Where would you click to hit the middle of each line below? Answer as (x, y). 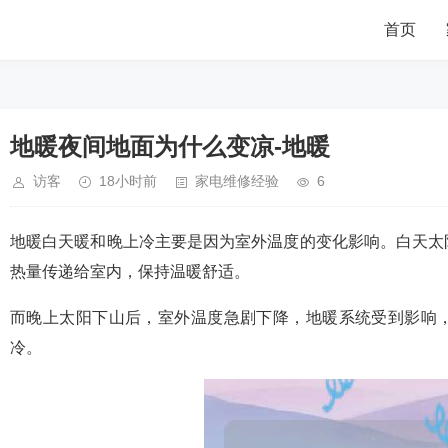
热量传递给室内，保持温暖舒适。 (130, 271)
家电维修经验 (237, 181)
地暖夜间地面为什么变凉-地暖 (170, 146)
